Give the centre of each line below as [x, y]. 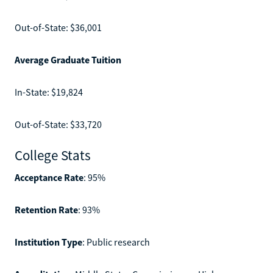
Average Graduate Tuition [68, 59]
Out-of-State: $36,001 [58, 27]
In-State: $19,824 [49, 92]
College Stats [53, 155]
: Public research [116, 242]
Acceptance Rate [49, 177]
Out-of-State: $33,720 [58, 124]
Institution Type [48, 242]
